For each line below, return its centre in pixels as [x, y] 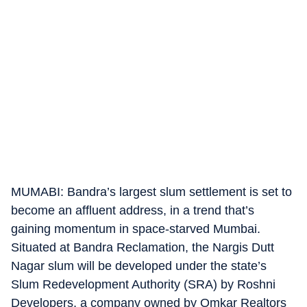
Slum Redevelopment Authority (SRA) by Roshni [143, 284]
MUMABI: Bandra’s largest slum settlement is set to [151, 192]
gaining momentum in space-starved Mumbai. [136, 229]
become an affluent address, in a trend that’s [133, 210]
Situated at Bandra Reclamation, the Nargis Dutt [143, 247]
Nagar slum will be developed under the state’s [139, 266]
